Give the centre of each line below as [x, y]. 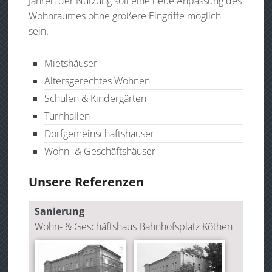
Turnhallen [67, 116]
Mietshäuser [70, 63]
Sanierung [60, 212]
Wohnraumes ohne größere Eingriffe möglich [125, 16]
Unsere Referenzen [87, 182]
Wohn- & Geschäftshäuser [100, 151]
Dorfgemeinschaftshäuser [99, 133]
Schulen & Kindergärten [95, 98]
